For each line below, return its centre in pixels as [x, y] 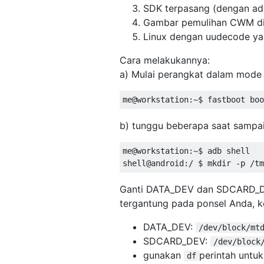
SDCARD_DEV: [177, 241]
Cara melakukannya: [165, 60]
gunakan [164, 255]
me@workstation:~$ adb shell [191, 151]
